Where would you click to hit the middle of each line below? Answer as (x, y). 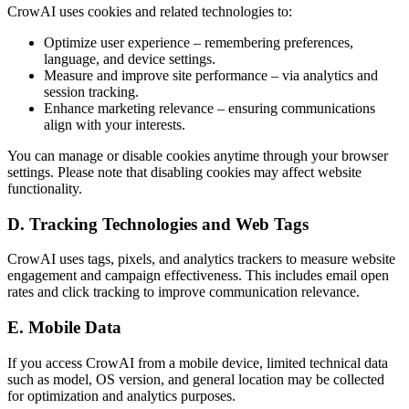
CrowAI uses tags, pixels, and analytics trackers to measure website (201, 259)
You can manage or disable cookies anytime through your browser (198, 155)
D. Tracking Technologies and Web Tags (158, 224)
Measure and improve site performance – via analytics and (211, 75)
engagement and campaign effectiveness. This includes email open (198, 276)
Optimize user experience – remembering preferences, (199, 42)
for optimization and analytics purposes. (121, 395)
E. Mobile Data (64, 327)
